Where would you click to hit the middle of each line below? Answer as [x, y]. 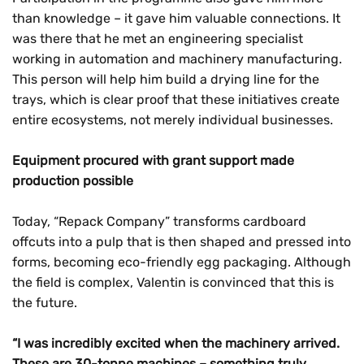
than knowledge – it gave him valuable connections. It [176, 18]
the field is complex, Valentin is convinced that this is [173, 282]
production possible [73, 181]
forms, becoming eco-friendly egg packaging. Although [182, 262]
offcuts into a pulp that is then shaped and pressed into [182, 242]
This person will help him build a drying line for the [166, 79]
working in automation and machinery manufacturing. [177, 59]
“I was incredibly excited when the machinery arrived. [176, 343]
